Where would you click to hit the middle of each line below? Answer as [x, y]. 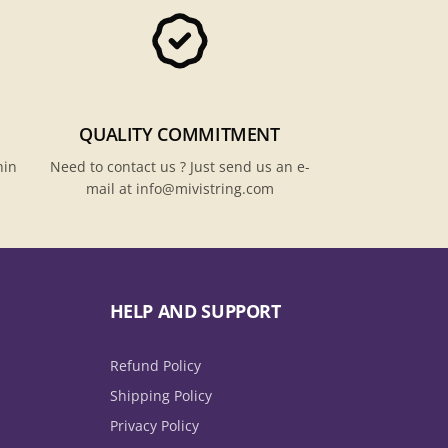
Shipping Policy [160, 396]
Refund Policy [155, 366]
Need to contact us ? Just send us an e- [179, 167]
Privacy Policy [154, 426]
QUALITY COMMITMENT [179, 134]
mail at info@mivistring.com [179, 189]
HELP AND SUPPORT [195, 311]
